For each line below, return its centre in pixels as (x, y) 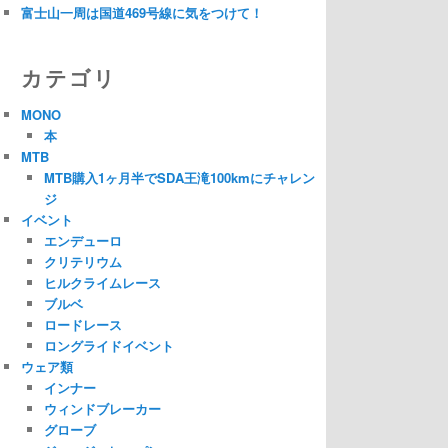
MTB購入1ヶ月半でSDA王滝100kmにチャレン (179, 177)
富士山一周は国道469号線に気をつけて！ (142, 13)
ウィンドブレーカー (102, 408)
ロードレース (82, 324)
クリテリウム (82, 261)
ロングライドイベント (108, 345)
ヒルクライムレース (102, 282)
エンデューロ (82, 240)
